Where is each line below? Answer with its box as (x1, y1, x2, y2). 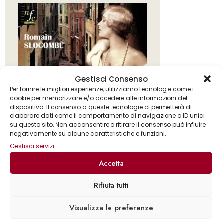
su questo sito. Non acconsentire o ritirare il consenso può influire (10, 120, 206, 129)
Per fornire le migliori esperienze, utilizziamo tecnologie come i (10, 85, 194, 93)
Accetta (98, 157, 124, 168)
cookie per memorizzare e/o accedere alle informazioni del (10, 94, 187, 102)
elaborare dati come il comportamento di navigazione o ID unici (10, 111, 205, 120)
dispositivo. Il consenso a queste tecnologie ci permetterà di (10, 103, 192, 111)
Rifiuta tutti (93, 179, 129, 191)
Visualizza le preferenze (69, 202, 153, 213)
